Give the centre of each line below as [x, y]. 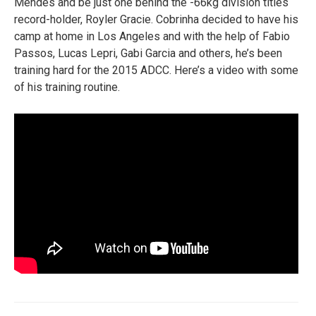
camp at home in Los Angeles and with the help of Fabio [152, 37]
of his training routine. [67, 87]
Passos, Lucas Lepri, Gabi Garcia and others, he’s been [148, 54]
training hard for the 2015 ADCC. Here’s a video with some [156, 71]
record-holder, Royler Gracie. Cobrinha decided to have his [156, 20]
